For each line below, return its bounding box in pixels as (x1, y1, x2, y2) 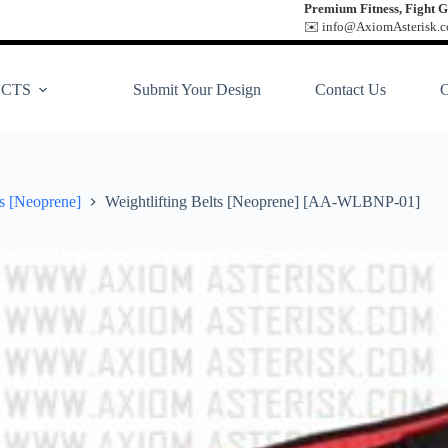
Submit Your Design (132, 80, 261, 98)
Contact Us (314, 80, 386, 98)
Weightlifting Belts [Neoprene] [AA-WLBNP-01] (105, 193, 420, 211)
